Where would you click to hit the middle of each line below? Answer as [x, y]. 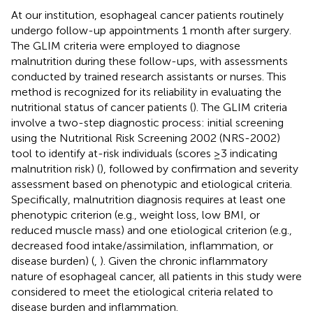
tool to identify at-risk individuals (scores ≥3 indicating [144, 153]
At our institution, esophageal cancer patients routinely [147, 15]
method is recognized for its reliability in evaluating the [146, 92]
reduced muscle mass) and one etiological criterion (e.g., [152, 230]
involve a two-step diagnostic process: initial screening [147, 122]
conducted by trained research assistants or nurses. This [149, 76]
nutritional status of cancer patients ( [102, 107]
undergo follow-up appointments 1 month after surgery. [151, 30]
